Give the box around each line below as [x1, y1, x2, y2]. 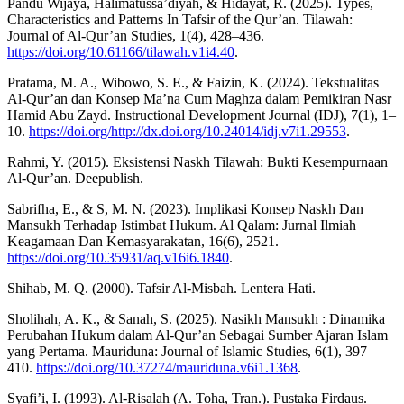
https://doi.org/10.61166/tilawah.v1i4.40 [7, 44, 234, 60]
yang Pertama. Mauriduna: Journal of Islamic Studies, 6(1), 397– [7, 344, 374, 360]
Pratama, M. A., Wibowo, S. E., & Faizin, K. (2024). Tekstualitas [7, 75, 379, 91]
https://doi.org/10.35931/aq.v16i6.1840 [7, 250, 229, 266]
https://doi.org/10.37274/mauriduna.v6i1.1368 [36, 360, 298, 376]
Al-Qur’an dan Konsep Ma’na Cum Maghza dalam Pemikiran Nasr [7, 91, 391, 107]
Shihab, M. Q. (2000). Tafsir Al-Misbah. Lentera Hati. [7, 280, 316, 297]
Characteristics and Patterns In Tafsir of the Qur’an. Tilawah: [7, 12, 353, 28]
